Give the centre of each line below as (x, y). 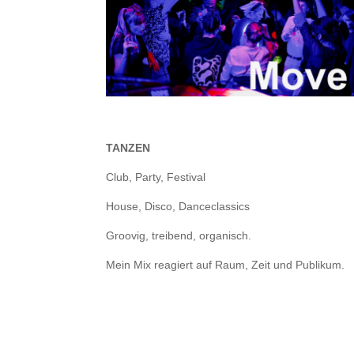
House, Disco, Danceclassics (178, 207)
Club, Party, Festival (156, 177)
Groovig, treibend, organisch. (179, 236)
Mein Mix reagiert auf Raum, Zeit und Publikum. (226, 265)
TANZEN (128, 148)
